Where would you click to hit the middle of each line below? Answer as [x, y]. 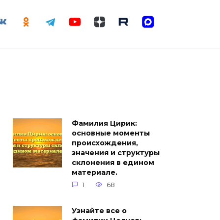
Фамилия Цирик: [104, 123]
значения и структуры [116, 153]
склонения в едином [113, 163]
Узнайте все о [99, 211]
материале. [95, 172]
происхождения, [105, 143]
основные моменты [111, 133]
